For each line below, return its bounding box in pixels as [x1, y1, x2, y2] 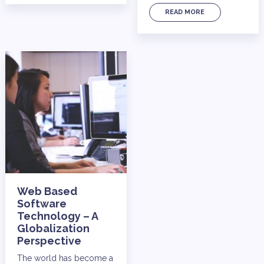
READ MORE [165, 8, 205, 16]
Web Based [16, 184, 77, 197]
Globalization [16, 222, 90, 235]
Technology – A [16, 209, 98, 222]
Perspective [16, 234, 81, 247]
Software [16, 197, 67, 210]
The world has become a [16, 253, 113, 263]
